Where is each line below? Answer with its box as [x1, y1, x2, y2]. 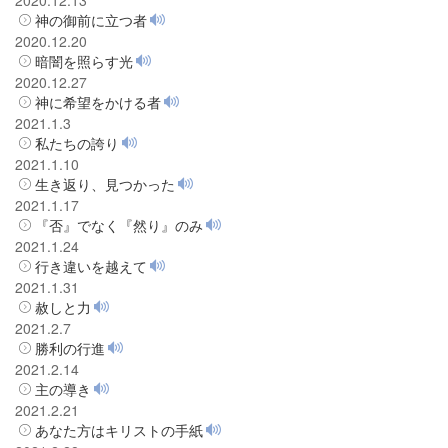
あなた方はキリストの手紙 [35, 419, 203, 440]
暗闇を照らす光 [35, 50, 133, 71]
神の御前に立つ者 [35, 9, 147, 30]
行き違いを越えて [35, 255, 147, 276]
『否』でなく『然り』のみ [35, 214, 203, 235]
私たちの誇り [35, 132, 119, 153]
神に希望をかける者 [35, 91, 161, 112]
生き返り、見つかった [35, 173, 175, 194]
